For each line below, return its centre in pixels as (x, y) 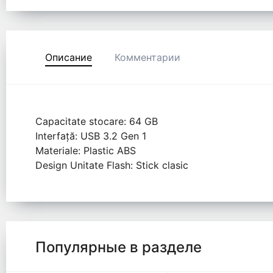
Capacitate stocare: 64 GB (97, 122)
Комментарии (147, 58)
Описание (69, 58)
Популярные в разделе (119, 247)
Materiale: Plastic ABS (86, 151)
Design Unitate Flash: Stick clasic (112, 165)
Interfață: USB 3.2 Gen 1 (91, 136)
